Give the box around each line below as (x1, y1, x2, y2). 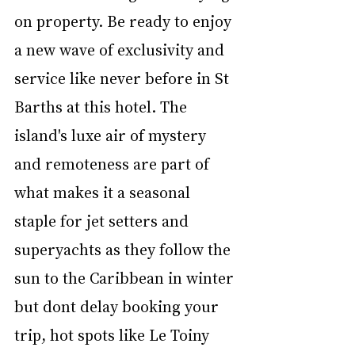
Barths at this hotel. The (14, 95, 191, 116)
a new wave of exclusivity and (14, 38, 228, 59)
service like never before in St (14, 67, 233, 88)
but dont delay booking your (14, 295, 223, 316)
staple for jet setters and (14, 209, 193, 231)
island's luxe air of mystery (14, 124, 210, 145)
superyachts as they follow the (14, 238, 235, 259)
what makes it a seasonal (14, 181, 194, 202)
